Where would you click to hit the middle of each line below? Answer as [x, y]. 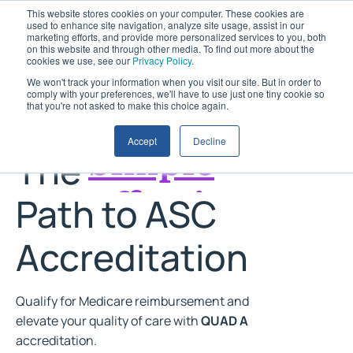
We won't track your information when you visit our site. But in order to [174, 82]
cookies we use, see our [80, 60]
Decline [209, 141]
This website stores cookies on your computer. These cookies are [165, 13]
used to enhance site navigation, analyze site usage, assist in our [165, 25]
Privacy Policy [162, 60]
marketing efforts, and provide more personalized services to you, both [176, 37]
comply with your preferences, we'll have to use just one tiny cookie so [176, 93]
